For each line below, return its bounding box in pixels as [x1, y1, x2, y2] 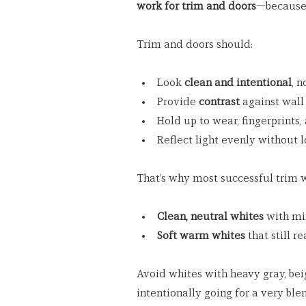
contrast [199, 96, 240, 107]
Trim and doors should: [137, 39, 253, 50]
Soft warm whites [157, 230, 245, 241]
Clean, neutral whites [157, 211, 264, 222]
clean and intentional [184, 77, 292, 88]
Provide [157, 96, 199, 107]
